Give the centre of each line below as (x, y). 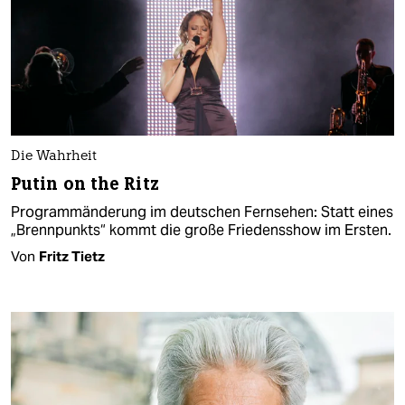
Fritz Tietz (72, 256)
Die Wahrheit (54, 156)
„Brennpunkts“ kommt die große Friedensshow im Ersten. (201, 230)
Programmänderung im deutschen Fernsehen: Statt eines (202, 212)
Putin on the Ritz (85, 184)
